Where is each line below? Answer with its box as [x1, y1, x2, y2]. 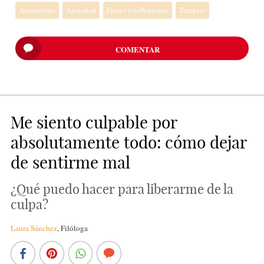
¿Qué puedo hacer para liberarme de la [10, 181, 233, 198]
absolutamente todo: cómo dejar [10, 132, 246, 153]
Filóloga [60, 223, 88, 234]
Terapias [179, 5, 206, 16]
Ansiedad [66, 5, 97, 16]
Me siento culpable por [10, 112, 177, 133]
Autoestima [19, 5, 56, 16]
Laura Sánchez [10, 223, 57, 234]
